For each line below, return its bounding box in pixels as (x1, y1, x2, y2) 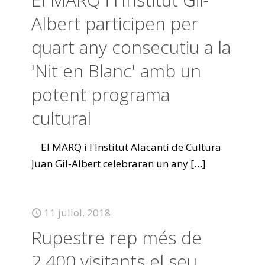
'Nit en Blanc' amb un (31, 59, 201, 83)
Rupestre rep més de (31, 225, 202, 250)
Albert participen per (31, 11, 198, 35)
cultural (31, 106, 91, 130)
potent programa (31, 82, 170, 106)
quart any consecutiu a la (31, 35, 231, 59)
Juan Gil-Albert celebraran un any (31, 157, 188, 170)
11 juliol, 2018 (44, 206, 111, 219)
